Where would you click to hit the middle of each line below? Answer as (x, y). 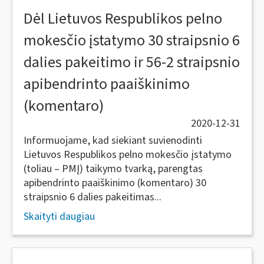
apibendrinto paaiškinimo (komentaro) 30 (115, 183)
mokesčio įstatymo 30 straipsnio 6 (132, 40)
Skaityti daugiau (59, 217)
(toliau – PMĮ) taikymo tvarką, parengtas (113, 169)
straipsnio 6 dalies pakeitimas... (93, 197)
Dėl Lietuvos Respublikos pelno (123, 19)
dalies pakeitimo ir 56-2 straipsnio (132, 62)
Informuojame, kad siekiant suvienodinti (113, 141)
